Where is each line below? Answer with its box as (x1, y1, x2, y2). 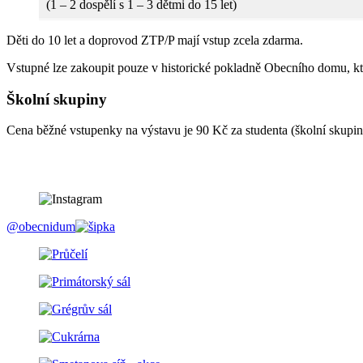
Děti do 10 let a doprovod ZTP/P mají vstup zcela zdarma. (6, 32, 303, 47)
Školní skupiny (6, 90, 107, 108)
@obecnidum (6, 220, 75, 234)
